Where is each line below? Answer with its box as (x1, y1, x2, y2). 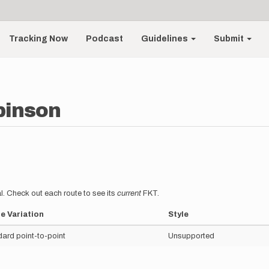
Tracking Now (9, 34, 68, 43)
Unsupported (168, 232, 214, 240)
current (117, 189, 141, 198)
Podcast (86, 34, 124, 43)
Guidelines (141, 34, 190, 43)
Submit (214, 34, 246, 43)
